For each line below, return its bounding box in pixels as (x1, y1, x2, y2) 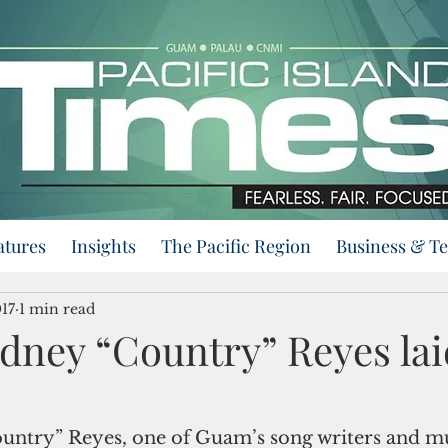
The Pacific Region (161, 234, 311, 258)
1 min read (19, 299, 95, 318)
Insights (71, 234, 136, 258)
